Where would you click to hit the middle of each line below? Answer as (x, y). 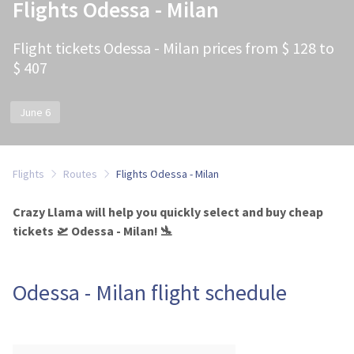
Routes (80, 174)
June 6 (35, 112)
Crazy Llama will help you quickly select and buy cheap (168, 212)
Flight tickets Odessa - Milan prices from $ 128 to (173, 48)
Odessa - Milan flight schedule (150, 292)
